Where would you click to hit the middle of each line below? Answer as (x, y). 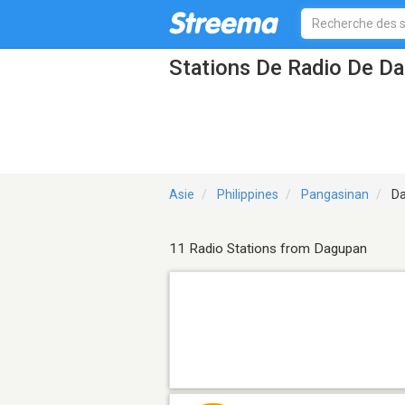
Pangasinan (335, 195)
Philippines (248, 195)
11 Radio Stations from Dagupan (268, 249)
